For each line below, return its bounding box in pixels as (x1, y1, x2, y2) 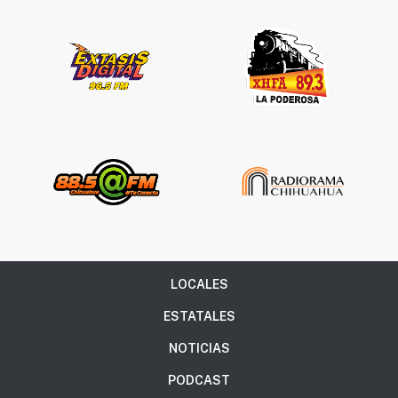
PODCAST (168, 372, 230, 387)
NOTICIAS (168, 340, 230, 355)
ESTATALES (163, 308, 235, 323)
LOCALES (170, 276, 228, 291)
